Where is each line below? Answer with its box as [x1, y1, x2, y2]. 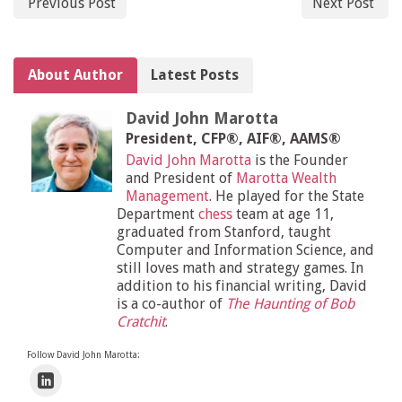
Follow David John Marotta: [27, 349, 140, 360]
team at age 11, [232, 205, 334, 223]
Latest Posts [151, 66, 239, 84]
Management [126, 188, 209, 205]
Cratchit [117, 313, 165, 331]
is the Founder [251, 152, 348, 170]
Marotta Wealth [236, 170, 336, 188]
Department [117, 205, 198, 223]
